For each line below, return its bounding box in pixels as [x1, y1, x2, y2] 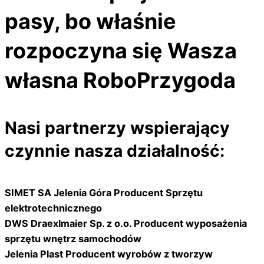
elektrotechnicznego [5, 202, 102, 214]
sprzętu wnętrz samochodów [5, 232, 141, 245]
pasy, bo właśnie [5, 8, 176, 34]
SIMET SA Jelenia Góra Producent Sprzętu [5, 186, 203, 199]
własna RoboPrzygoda [5, 67, 236, 93]
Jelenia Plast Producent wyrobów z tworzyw [5, 247, 213, 260]
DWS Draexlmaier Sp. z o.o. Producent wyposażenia [5, 217, 247, 229]
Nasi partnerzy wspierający [5, 118, 230, 138]
